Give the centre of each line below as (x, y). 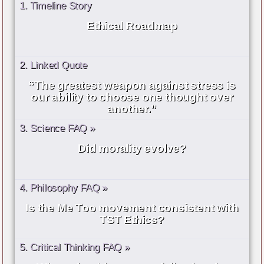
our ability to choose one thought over (132, 97)
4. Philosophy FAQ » (64, 188)
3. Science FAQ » (57, 128)
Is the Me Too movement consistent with (132, 208)
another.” (132, 109)
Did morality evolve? (132, 148)
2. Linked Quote (53, 65)
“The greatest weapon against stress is (132, 85)
